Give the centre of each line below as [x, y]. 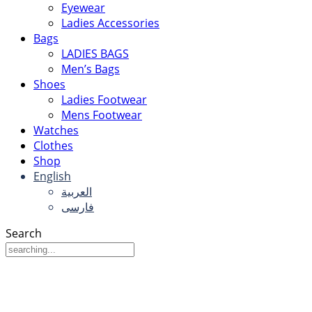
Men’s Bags [91, 69]
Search [24, 233]
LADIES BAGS [95, 53]
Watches [56, 130]
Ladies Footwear [104, 99]
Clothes [53, 145]
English [52, 176]
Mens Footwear [102, 115]
